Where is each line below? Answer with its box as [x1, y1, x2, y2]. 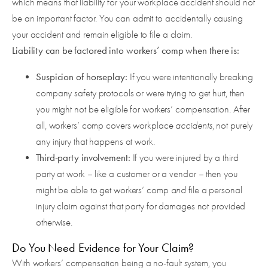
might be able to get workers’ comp [36, 184, 171, 196]
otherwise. [36, 217, 73, 229]
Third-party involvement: [36, 151, 133, 164]
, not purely [212, 120, 253, 132]
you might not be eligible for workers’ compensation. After [36, 103, 251, 115]
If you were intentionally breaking [129, 71, 254, 83]
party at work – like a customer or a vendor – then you [36, 168, 237, 180]
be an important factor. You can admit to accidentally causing [12, 13, 243, 25]
